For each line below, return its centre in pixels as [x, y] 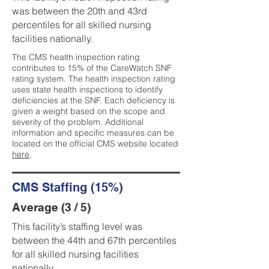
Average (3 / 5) [51, 207]
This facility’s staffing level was [77, 226]
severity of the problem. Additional [78, 122]
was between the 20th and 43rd [80, 11]
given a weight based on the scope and [89, 111]
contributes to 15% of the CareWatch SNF [92, 68]
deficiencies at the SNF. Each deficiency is [93, 100]
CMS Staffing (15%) [68, 187]
